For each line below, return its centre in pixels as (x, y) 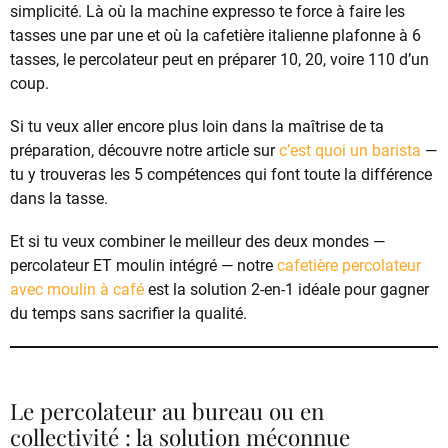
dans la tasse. (59, 199)
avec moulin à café (77, 290)
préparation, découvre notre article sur (144, 151)
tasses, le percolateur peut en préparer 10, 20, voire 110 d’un (219, 59)
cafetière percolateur (349, 266)
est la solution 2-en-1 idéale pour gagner (286, 290)
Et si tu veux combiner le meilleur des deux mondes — (197, 242)
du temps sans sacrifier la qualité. (128, 314)
